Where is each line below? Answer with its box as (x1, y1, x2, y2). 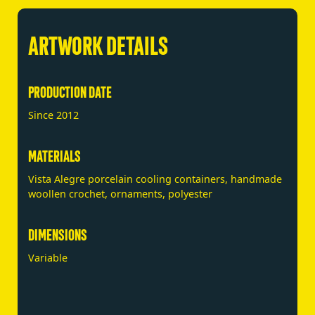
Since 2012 (28, 108, 79, 122)
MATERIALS (28, 146, 81, 165)
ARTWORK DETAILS (28, 28, 168, 60)
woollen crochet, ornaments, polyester (28, 187, 212, 200)
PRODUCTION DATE (28, 82, 112, 101)
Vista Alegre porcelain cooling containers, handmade (28, 172, 282, 186)
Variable (28, 251, 67, 264)
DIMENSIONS (28, 224, 87, 243)
